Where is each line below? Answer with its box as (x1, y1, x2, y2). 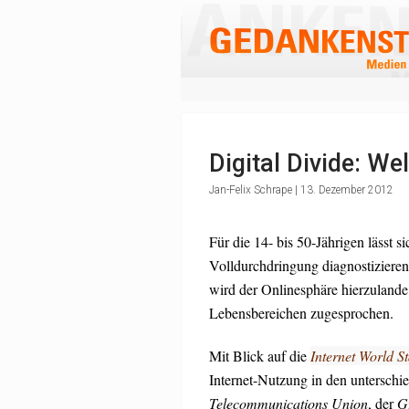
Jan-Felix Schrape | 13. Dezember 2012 (208, 184, 393, 196)
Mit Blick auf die (208, 346, 310, 365)
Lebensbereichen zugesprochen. (208, 303, 393, 322)
